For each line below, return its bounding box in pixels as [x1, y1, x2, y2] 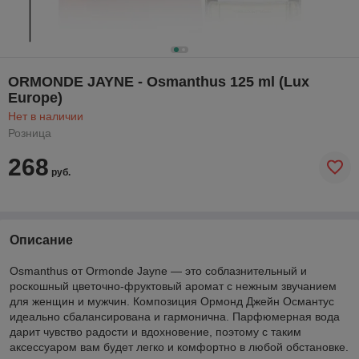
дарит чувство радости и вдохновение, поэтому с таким [10, 325, 301, 338]
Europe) [8, 89, 63, 106]
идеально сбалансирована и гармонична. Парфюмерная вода [10, 309, 340, 323]
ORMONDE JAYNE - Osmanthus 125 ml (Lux [8, 73, 309, 90]
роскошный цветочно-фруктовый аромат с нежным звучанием [10, 279, 337, 292]
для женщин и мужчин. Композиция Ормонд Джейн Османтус [10, 294, 334, 308]
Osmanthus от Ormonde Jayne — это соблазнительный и [10, 264, 307, 277]
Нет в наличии [8, 109, 83, 123]
